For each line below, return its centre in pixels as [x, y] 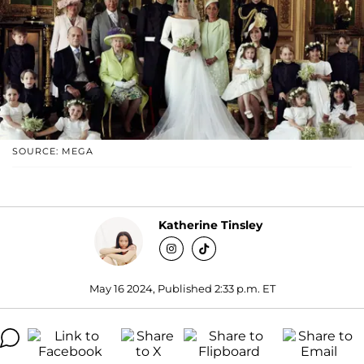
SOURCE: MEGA [53, 151]
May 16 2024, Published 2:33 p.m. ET [182, 288]
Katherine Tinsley [210, 225]
